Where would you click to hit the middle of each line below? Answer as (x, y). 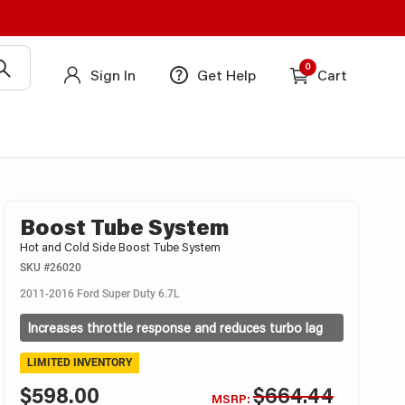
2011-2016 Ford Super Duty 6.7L (100, 293)
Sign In (113, 74)
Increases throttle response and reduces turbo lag (175, 327)
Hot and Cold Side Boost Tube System (121, 247)
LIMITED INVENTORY (80, 362)
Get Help (226, 74)
